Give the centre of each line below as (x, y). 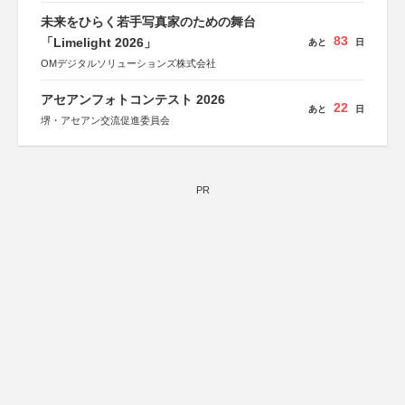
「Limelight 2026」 (99, 42)
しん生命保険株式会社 (90, 13)
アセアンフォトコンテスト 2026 (133, 99)
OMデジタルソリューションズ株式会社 (128, 63)
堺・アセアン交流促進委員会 (105, 120)
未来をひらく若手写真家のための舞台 (148, 22)
